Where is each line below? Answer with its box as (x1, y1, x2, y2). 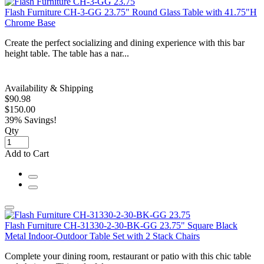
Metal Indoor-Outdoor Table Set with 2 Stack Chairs (5, 230, 200, 241)
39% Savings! (5, 114, 57, 125)
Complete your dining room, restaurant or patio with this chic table (5, 250, 251, 261)
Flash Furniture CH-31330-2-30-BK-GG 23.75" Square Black (5, 220, 237, 230)
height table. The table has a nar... (5, 48, 129, 58)
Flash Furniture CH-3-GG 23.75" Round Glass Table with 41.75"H (5, 6, 257, 17)
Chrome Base (5, 17, 55, 28)
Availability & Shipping (5, 82, 93, 93)
